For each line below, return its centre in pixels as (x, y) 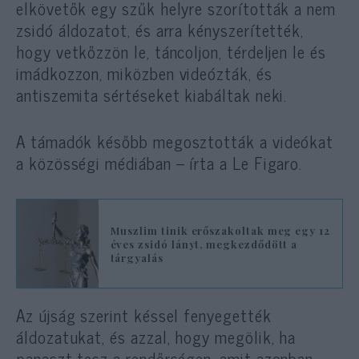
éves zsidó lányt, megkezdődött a (204, 244)
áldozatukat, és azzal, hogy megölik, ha (156, 337)
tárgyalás (137, 257)
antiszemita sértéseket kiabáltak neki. (152, 94)
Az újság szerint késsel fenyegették (144, 315)
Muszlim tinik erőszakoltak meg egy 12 (220, 230)
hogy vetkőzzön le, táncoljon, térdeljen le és (171, 51)
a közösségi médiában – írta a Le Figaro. (159, 163)
